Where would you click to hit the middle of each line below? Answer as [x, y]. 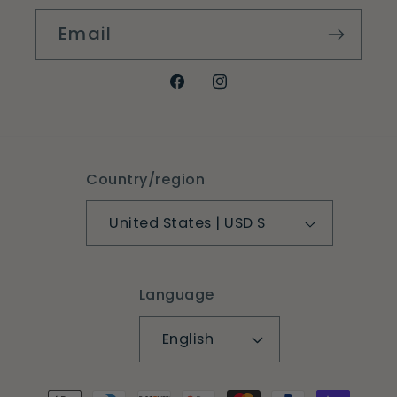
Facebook [210, 93]
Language [177, 295]
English [188, 339]
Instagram [254, 93]
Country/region [146, 179]
